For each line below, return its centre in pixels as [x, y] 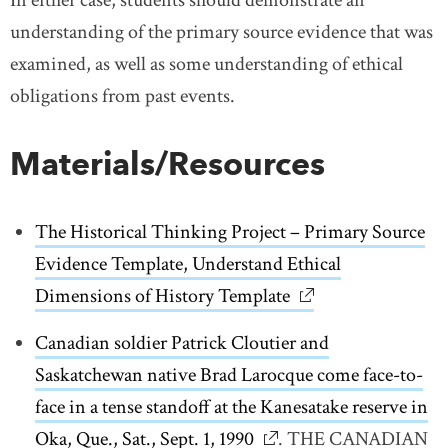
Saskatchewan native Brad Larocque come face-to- [229, 374]
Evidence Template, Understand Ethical [188, 263]
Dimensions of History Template [162, 295]
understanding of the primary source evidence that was [221, 31]
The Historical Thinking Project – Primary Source [230, 231]
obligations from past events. [122, 95]
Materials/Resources [167, 163]
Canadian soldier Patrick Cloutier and [182, 342]
